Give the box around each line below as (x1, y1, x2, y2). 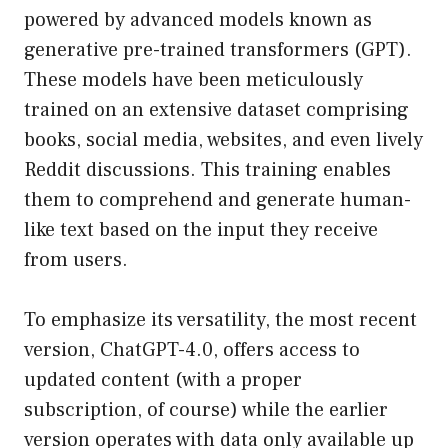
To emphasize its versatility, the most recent (24, 307, 417, 334)
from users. (24, 247, 128, 274)
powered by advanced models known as (24, 7, 372, 34)
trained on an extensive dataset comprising (24, 97, 409, 124)
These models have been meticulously (24, 67, 363, 94)
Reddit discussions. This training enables (24, 157, 391, 184)
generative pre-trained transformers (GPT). (24, 37, 412, 64)
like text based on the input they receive (24, 217, 378, 244)
